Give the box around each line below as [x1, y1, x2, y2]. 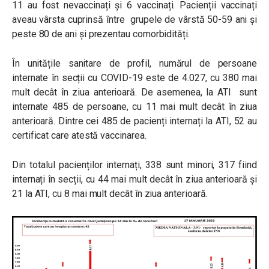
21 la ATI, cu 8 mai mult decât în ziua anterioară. [12, 187, 208, 199]
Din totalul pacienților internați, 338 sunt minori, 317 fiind [12, 159, 257, 171]
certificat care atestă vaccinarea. [12, 129, 147, 141]
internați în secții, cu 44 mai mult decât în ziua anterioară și [12, 173, 257, 185]
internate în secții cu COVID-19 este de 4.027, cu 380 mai [12, 71, 257, 83]
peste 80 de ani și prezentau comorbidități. [12, 28, 190, 40]
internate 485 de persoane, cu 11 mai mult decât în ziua [12, 100, 257, 112]
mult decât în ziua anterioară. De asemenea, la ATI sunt [12, 86, 257, 98]
